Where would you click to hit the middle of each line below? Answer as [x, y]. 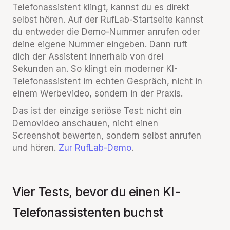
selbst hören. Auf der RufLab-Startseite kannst [108, 20]
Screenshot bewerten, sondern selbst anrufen [107, 136]
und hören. [35, 148]
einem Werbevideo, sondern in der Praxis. [98, 93]
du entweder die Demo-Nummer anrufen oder [106, 32]
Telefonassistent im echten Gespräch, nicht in [107, 81]
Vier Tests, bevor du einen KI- [97, 192]
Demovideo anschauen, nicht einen [85, 123]
